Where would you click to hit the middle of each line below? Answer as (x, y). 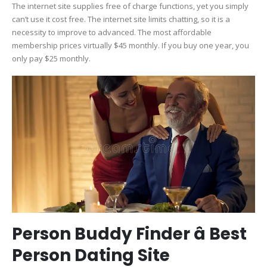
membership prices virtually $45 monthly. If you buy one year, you (131, 45)
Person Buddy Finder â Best (129, 234)
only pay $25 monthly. (51, 58)
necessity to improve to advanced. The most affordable (112, 32)
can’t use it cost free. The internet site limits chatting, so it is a (121, 19)
